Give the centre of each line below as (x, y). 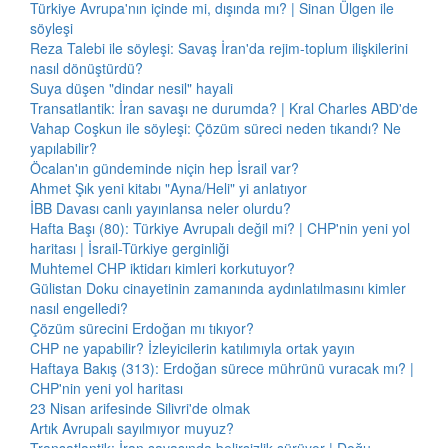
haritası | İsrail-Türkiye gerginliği (129, 248)
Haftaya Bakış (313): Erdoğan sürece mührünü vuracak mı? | (222, 368)
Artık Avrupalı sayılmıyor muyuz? (132, 428)
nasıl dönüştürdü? (86, 68)
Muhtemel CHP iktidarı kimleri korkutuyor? (162, 268)
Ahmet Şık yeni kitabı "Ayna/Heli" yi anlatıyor (168, 188)
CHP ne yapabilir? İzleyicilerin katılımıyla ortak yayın (192, 348)
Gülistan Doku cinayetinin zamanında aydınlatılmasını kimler (218, 288)
